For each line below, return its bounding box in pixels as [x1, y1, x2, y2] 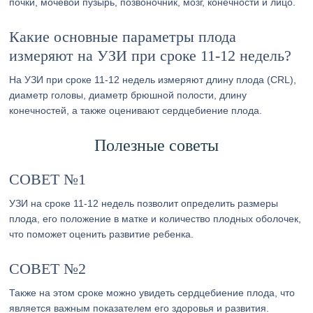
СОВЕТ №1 [9, 170, 87, 188]
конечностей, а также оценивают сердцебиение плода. [9, 105, 263, 116]
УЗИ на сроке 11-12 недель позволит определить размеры [9, 198, 279, 209]
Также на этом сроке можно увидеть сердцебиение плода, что [9, 287, 296, 298]
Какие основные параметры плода [9, 28, 237, 45]
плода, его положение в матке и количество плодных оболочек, [9, 213, 302, 224]
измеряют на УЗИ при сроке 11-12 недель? [9, 47, 292, 64]
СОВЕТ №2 [9, 260, 87, 277]
